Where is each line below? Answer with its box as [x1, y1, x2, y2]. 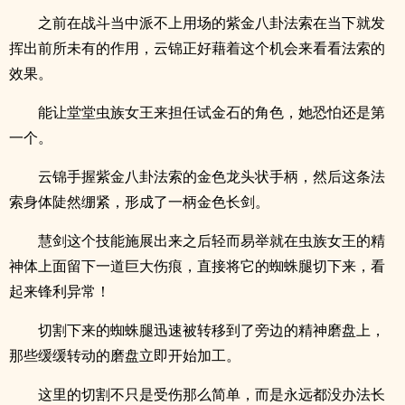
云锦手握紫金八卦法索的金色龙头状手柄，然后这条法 [38, 166, 385, 186]
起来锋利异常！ [9, 281, 110, 301]
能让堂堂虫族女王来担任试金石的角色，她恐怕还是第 [38, 102, 385, 122]
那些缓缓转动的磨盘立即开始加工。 [9, 345, 240, 365]
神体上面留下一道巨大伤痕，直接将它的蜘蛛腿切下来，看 [9, 256, 385, 276]
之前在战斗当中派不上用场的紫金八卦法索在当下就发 [38, 13, 385, 33]
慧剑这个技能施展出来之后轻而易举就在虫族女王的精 [38, 231, 385, 250]
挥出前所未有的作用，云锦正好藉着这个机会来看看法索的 [9, 38, 385, 58]
